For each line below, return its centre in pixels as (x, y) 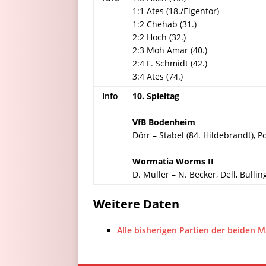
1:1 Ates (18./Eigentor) (176, 11)
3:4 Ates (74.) (158, 76)
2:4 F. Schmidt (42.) (170, 63)
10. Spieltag (156, 96)
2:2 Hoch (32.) (159, 37)
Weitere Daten (136, 204)
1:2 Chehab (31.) (164, 24)
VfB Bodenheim (164, 122)
